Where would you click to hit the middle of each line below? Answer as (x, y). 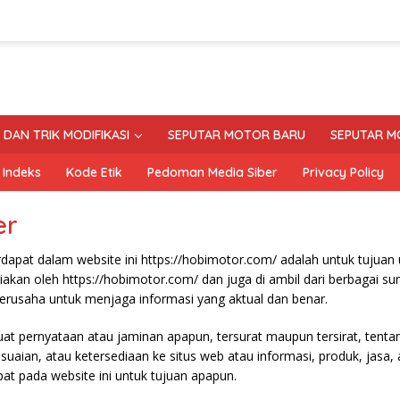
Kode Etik (94, 173)
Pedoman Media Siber (212, 173)
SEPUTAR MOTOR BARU (237, 135)
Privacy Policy (343, 173)
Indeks (22, 173)
